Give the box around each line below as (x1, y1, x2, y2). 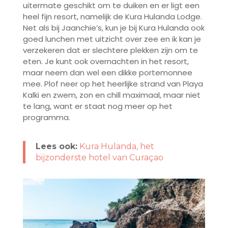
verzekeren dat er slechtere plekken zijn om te (22, 44, 198, 55)
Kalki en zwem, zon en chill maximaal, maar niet (22, 89, 201, 100)
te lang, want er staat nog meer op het (22, 100, 173, 111)
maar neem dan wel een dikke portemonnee (22, 67, 192, 78)
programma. (22, 111, 70, 123)
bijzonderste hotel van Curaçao (35, 152, 163, 162)
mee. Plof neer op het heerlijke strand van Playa (22, 78, 203, 89)
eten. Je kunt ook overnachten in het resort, (22, 55, 189, 67)
